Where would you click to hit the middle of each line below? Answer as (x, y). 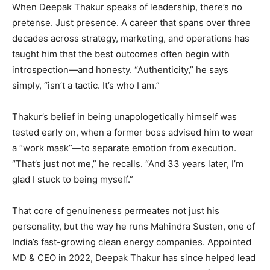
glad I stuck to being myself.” (74, 179)
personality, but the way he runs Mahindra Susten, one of (133, 226)
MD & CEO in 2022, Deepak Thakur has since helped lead (134, 257)
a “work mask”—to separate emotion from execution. (124, 148)
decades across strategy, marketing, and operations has (131, 38)
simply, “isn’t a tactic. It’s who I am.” (87, 85)
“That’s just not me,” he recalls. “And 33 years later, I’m (128, 163)
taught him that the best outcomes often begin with (121, 54)
